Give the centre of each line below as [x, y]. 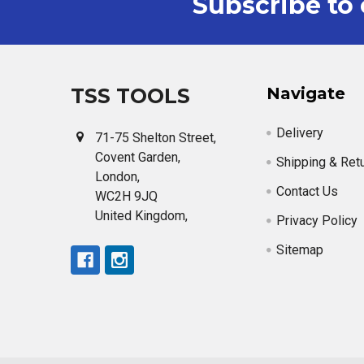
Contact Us [308, 191]
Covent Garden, [138, 157]
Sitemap [300, 250]
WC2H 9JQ [126, 196]
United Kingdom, [141, 216]
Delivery [300, 133]
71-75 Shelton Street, [156, 138]
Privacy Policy [317, 221]
